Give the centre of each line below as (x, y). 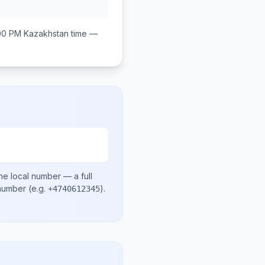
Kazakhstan (46, 33)
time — (83, 33)
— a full (77, 176)
